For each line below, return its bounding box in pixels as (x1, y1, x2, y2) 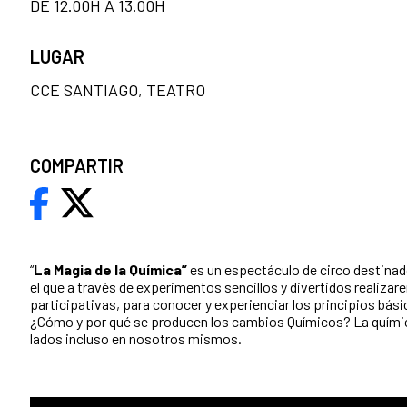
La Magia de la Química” (34, 260, 187, 278)
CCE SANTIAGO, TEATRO (30, 79, 205, 100)
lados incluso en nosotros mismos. (30, 329, 242, 347)
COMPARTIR (30, 154, 124, 176)
